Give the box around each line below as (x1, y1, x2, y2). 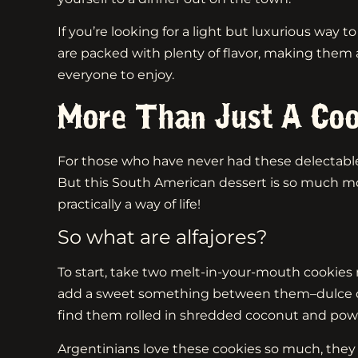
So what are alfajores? (58, 225, 272, 249)
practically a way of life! (58, 196, 201, 212)
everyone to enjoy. (58, 67, 177, 83)
